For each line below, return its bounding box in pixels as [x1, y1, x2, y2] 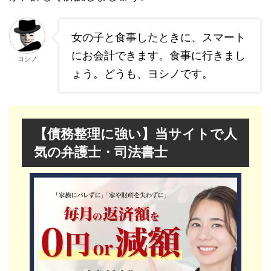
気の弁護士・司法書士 [34, 144, 168, 160]
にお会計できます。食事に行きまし [71, 49, 246, 62]
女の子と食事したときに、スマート [71, 31, 246, 44]
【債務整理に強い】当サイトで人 [34, 126, 237, 142]
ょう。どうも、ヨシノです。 [71, 67, 213, 80]
